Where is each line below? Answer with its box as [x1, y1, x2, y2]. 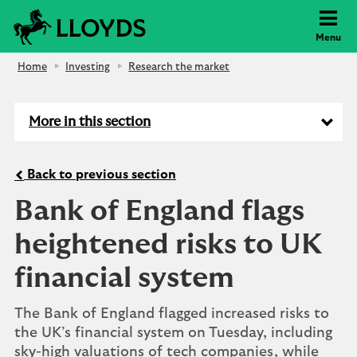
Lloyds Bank [151, 10, 218, 23]
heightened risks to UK [14, 230, 322, 259]
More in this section [29, 115, 151, 128]
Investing [65, 62, 111, 73]
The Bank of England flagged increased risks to [14, 307, 329, 321]
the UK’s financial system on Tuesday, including [14, 326, 332, 340]
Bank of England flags [14, 197, 304, 226]
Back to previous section [24, 168, 176, 181]
